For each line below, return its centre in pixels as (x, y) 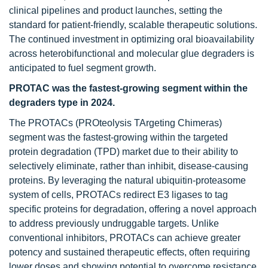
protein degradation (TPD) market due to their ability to (124, 152)
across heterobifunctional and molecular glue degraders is (132, 54)
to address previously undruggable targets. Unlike (114, 223)
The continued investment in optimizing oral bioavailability (132, 39)
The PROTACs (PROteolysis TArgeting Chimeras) (115, 123)
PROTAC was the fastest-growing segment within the (128, 88)
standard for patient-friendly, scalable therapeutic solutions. (133, 25)
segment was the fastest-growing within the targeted (118, 137)
